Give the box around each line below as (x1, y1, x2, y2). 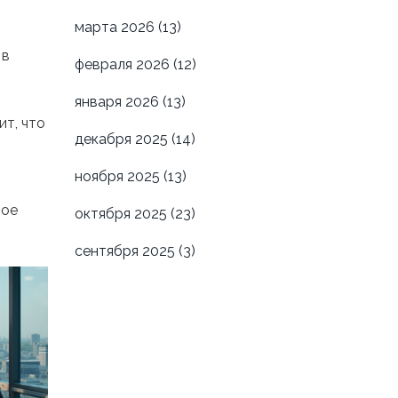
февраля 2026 (74, 56, 173, 74)
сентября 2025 (74, 243, 179, 260)
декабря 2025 (74, 131, 171, 148)
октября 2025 (74, 205, 171, 223)
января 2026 (74, 93, 163, 111)
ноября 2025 (74, 168, 163, 186)
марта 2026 (74, 19, 158, 36)
